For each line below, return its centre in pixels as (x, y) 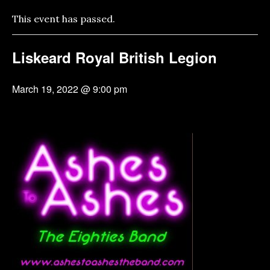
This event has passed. (64, 19)
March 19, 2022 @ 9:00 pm (70, 89)
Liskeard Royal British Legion (115, 57)
